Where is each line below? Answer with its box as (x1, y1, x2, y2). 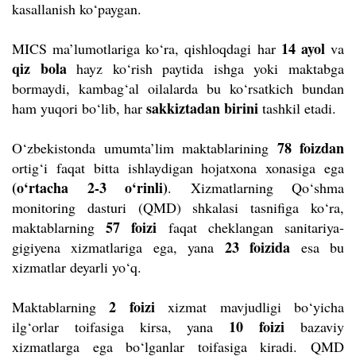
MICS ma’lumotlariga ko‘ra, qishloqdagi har (12, 38, 281, 58)
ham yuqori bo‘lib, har (12, 98, 146, 118)
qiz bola (12, 57, 67, 79)
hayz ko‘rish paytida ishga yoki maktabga (66, 58, 345, 78)
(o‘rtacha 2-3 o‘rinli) (12, 176, 168, 198)
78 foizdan (277, 137, 344, 158)
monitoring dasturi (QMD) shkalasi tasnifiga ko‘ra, (12, 197, 344, 217)
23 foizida (224, 236, 291, 257)
